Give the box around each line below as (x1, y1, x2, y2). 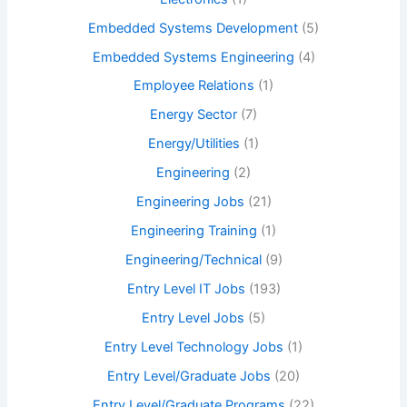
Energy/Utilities (148, 135, 240, 153)
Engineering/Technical (124, 252, 262, 269)
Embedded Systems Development (88, 19, 298, 36)
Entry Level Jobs (142, 309, 244, 326)
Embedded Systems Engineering (92, 48, 294, 65)
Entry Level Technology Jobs (104, 338, 283, 355)
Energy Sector (150, 106, 237, 124)
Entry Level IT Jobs (126, 281, 245, 298)
